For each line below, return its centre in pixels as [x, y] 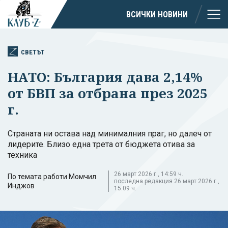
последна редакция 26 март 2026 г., [166, 181]
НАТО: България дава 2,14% [105, 77]
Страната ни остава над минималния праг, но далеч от [110, 133]
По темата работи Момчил [52, 176]
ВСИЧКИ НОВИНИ [157, 14]
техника [22, 155]
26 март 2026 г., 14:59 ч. [148, 174]
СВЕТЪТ [33, 52]
